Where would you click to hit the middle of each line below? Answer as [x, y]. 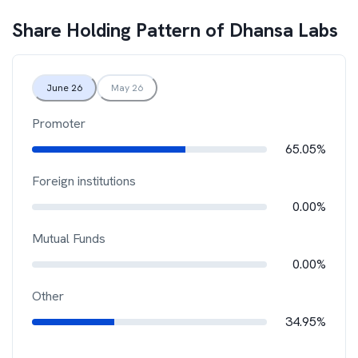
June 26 [64, 88]
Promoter [59, 123]
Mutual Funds [69, 239]
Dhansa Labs [284, 30]
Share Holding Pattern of [121, 30]
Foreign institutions [84, 181]
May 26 [127, 88]
